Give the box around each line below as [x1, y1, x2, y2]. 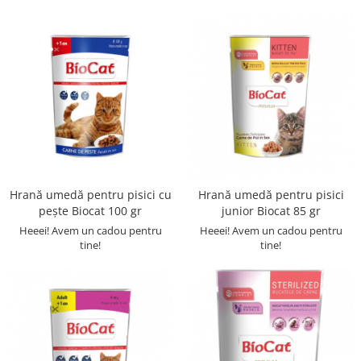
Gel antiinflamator [12, 85, 113, 100]
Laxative [12, 60, 58, 75]
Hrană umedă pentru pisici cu [9, 187, 172, 202]
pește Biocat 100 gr [39, 203, 142, 218]
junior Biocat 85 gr [221, 203, 321, 218]
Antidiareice [12, 35, 78, 50]
